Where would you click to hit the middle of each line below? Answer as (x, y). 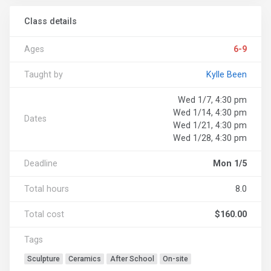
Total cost (44, 214)
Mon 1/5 (230, 163)
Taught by (44, 74)
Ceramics (85, 259)
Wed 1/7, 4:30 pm (212, 100)
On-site (175, 259)
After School (132, 259)
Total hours (47, 188)
